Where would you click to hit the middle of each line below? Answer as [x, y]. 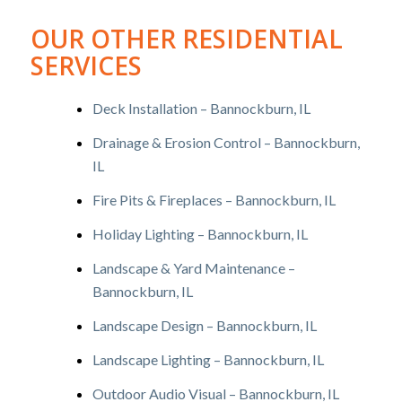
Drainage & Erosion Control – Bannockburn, [226, 143]
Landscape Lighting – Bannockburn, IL [208, 360]
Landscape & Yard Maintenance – [193, 268]
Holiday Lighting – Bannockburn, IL [200, 234]
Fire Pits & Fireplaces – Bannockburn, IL [214, 200]
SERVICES [86, 66]
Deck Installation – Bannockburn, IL [201, 109]
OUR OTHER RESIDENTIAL [186, 39]
